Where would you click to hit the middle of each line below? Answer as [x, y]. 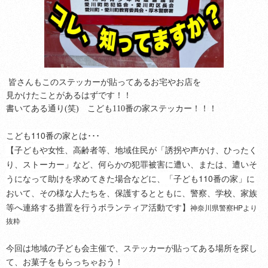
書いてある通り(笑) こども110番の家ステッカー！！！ [112, 108]
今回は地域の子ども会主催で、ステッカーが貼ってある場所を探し [132, 247]
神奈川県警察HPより [224, 207]
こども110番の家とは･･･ [53, 135]
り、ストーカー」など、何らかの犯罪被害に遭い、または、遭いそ [132, 164]
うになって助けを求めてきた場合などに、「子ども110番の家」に [130, 178]
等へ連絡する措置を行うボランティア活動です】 [98, 207]
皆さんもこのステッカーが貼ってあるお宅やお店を [103, 82]
